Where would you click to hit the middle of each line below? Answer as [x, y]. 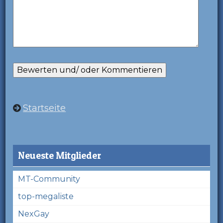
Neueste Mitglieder [60, 155]
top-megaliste [46, 196]
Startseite [45, 108]
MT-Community [49, 179]
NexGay [34, 214]
